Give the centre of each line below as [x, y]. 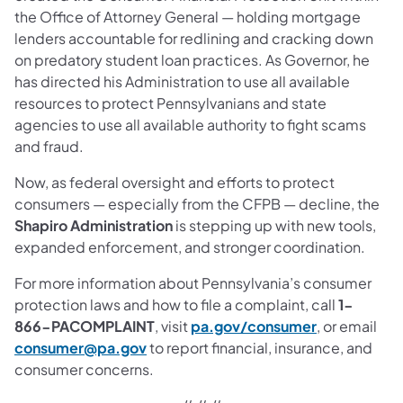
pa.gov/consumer [254, 326]
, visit [173, 326]
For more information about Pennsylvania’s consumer [193, 282]
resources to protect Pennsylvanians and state [170, 103]
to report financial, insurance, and [260, 347]
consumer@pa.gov [81, 347]
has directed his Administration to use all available [182, 81]
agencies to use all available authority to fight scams [190, 124]
